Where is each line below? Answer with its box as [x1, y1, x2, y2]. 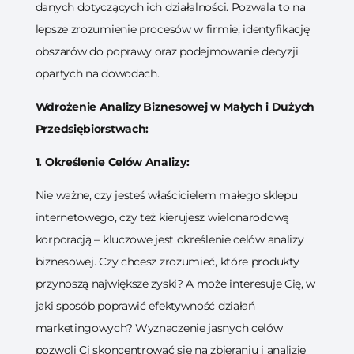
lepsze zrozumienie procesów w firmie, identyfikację [35, 22, 310, 36]
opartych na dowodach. [35, 66, 160, 81]
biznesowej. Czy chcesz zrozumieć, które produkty [35, 254, 299, 269]
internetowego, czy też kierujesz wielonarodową [35, 210, 289, 224]
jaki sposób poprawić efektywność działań [35, 299, 255, 313]
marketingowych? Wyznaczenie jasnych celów [35, 321, 283, 335]
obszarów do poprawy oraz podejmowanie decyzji [35, 44, 299, 58]
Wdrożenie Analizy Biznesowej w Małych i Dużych [35, 100, 314, 114]
